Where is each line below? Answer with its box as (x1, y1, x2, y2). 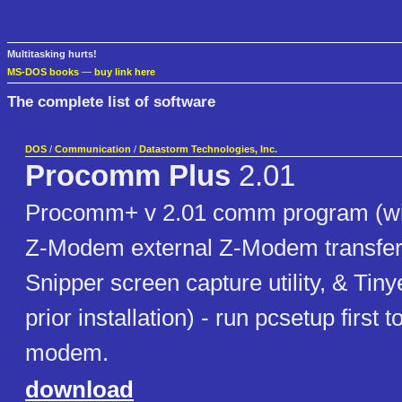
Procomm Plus (25, 160, 231, 193)
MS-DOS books (7, 66, 79, 78)
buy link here (94, 66, 155, 78)
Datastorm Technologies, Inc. (139, 144, 277, 155)
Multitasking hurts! (7, 48, 97, 60)
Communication (55, 144, 131, 155)
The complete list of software (7, 92, 215, 110)
